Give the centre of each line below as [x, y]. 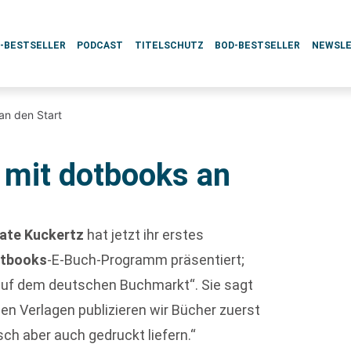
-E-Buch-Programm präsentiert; [146, 260]
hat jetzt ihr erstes [144, 235]
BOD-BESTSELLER [258, 45]
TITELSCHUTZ [169, 45]
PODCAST [100, 45]
